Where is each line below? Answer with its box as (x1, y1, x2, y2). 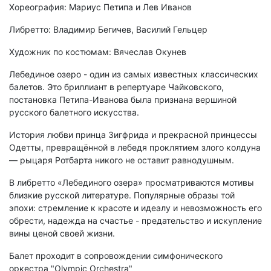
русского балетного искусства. (9, 107, 139, 118)
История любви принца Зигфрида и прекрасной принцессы (9, 129, 257, 140)
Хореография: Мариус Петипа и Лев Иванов (9, 2, 192, 13)
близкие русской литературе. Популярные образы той (9, 190, 235, 201)
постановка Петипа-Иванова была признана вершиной (9, 94, 237, 105)
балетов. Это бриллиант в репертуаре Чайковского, (9, 82, 224, 93)
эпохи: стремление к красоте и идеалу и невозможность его (9, 203, 262, 214)
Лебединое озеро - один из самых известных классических (9, 69, 258, 80)
